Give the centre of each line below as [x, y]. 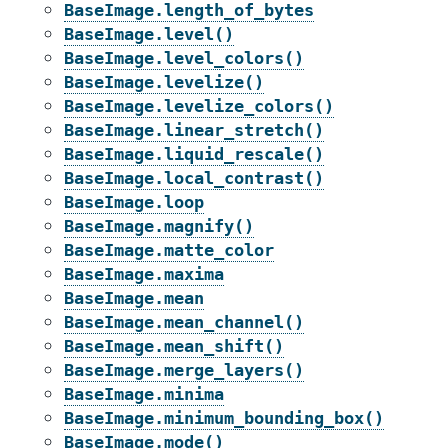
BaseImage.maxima [144, 274]
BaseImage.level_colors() [184, 58]
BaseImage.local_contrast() [194, 178]
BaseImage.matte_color [169, 250]
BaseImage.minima [144, 394]
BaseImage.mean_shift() [174, 346]
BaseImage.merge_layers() [184, 370]
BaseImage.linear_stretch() [194, 130]
